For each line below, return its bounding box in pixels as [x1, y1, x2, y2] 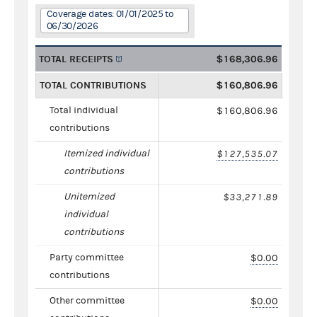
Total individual [50, 104, 118, 116]
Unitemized [64, 190, 115, 202]
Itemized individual [64, 147, 149, 159]
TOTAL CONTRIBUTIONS [40, 79, 146, 91]
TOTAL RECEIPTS [39, 52, 113, 65]
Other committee [50, 294, 125, 306]
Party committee [50, 251, 124, 263]
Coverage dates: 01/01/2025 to [46, 8, 174, 20]
